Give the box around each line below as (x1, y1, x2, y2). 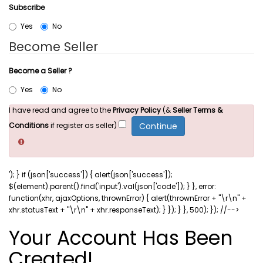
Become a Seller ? (9, 66, 72, 76)
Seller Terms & (173, 105, 222, 115)
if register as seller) (49, 120, 119, 131)
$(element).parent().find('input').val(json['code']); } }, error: (9, 181, 216, 191)
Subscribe (9, 2, 45, 12)
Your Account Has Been (9, 224, 232, 252)
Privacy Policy (113, 105, 161, 115)
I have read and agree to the (9, 105, 113, 115)
